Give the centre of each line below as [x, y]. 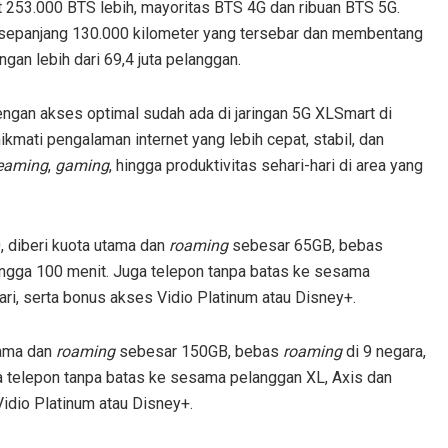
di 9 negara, [384, 351]
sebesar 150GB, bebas [199, 351]
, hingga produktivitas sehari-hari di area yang [266, 165]
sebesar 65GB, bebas [305, 245]
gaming [82, 165]
